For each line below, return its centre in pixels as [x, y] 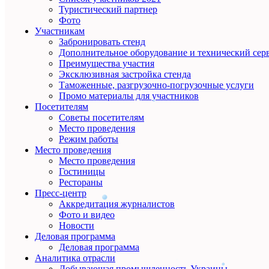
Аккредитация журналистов [117, 204]
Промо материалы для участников [129, 95]
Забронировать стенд [102, 41]
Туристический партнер [108, 9]
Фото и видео [87, 214]
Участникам [60, 31]
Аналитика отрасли [75, 258]
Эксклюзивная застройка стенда [125, 74]
